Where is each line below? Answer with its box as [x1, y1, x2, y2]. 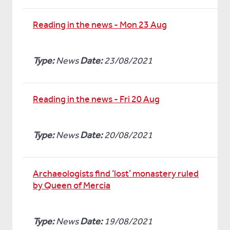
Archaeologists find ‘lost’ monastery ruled [33, 168, 199, 179]
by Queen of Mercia [33, 180, 110, 191]
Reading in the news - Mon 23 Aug [33, 19, 167, 30]
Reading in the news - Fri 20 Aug [33, 93, 160, 105]
